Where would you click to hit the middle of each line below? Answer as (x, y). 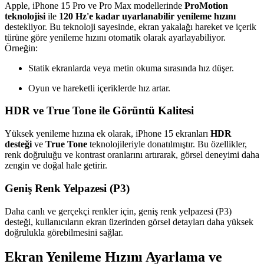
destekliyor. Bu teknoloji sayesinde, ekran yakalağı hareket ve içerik (131, 27)
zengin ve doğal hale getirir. (56, 166)
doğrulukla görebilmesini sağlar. (64, 232)
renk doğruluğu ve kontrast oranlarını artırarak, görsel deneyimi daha (132, 155)
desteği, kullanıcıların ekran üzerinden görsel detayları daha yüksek (129, 222)
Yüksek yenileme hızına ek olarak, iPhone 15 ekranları (108, 134)
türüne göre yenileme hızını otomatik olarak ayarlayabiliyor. (115, 37)
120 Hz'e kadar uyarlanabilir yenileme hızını (147, 16)
